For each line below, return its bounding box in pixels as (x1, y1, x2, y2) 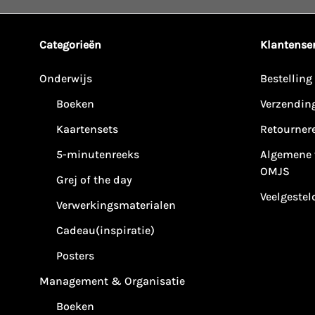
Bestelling (260, 72, 312, 86)
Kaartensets (56, 122, 118, 136)
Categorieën (39, 38, 101, 52)
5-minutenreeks (56, 148, 139, 162)
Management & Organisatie (39, 274, 185, 288)
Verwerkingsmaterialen (56, 198, 176, 212)
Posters (56, 249, 94, 263)
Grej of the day (56, 173, 132, 187)
